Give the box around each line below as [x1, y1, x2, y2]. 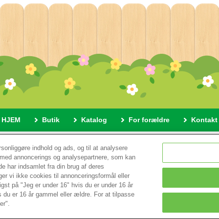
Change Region [93, 193, 138, 201]
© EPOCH [96, 167, 123, 174]
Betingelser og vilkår [56, 140, 119, 148]
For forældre [129, 116, 170, 124]
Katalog [81, 116, 107, 124]
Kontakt [191, 116, 218, 124]
